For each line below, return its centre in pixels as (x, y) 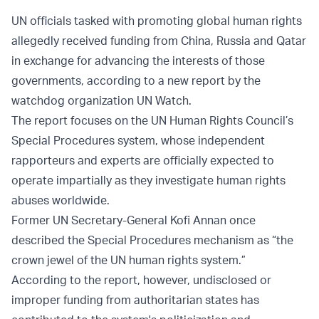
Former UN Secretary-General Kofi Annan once (134, 220)
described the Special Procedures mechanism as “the (152, 240)
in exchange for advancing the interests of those (138, 61)
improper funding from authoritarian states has (135, 300)
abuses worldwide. (61, 200)
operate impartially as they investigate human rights (148, 181)
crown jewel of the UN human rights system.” (129, 260)
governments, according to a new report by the (136, 81)
